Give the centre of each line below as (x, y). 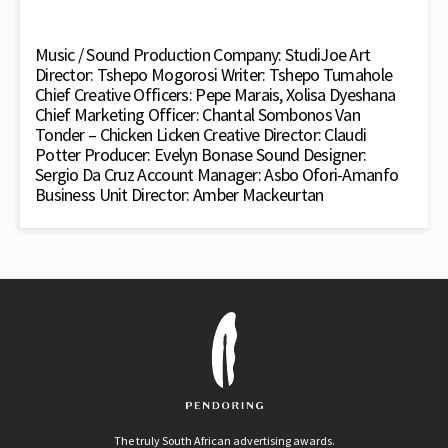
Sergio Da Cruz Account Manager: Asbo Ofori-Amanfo (217, 174)
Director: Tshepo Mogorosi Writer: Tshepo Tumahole (214, 74)
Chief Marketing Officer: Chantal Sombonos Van (198, 114)
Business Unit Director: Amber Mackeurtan (179, 194)
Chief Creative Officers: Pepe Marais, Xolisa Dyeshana (215, 94)
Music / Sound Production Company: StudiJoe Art (203, 54)
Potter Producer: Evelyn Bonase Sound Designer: (201, 154)
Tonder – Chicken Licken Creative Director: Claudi (201, 134)
